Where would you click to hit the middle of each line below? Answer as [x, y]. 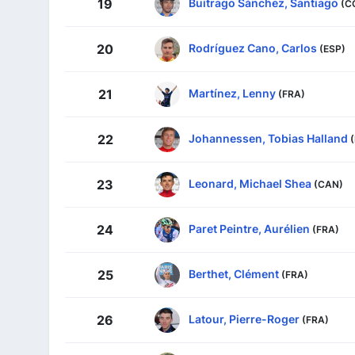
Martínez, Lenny [232, 93]
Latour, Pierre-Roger [244, 319]
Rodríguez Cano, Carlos [253, 48]
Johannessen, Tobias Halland [268, 138]
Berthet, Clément [234, 273]
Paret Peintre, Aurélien [249, 228]
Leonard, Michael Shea [250, 183]
